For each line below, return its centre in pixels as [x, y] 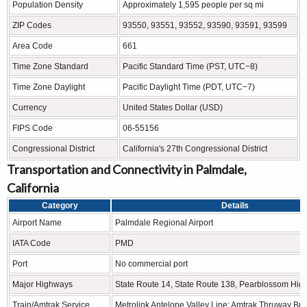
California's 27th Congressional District [195, 148]
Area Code [33, 46]
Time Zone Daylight [49, 87]
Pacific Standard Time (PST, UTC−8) [190, 66]
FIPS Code [33, 128]
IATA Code [32, 243]
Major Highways [42, 284]
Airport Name [37, 222]
